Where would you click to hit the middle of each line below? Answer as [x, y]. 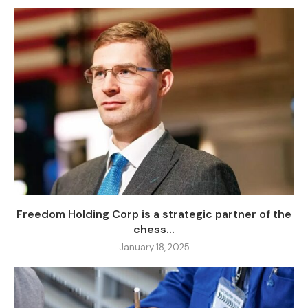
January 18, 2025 [154, 247]
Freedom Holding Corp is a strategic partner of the [154, 214]
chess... [154, 230]
